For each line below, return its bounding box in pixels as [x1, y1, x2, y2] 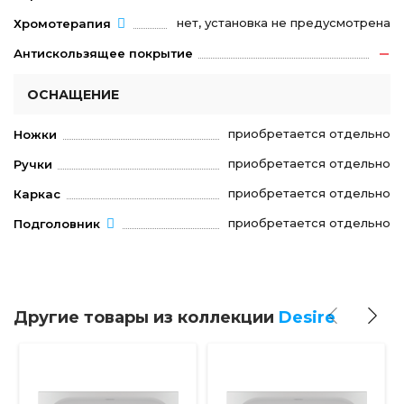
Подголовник [14, 216, 100, 231]
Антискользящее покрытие [14, 46, 193, 61]
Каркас [14, 186, 60, 201]
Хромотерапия [14, 16, 111, 31]
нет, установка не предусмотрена [177, 14, 390, 30]
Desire [279, 307, 335, 327]
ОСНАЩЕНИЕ [27, 86, 119, 103]
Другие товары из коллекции [14, 307, 279, 327]
